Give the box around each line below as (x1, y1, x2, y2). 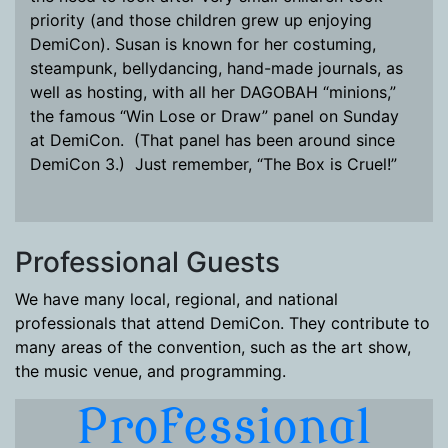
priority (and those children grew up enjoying (30, 10, 372, 30)
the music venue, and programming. (15, 361, 286, 381)
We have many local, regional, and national (15, 289, 338, 309)
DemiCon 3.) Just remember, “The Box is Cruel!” (30, 154, 397, 174)
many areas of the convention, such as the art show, (15, 337, 411, 357)
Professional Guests (15, 245, 280, 279)
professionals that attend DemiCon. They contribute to (15, 313, 430, 333)
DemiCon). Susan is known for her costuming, (30, 34, 376, 54)
